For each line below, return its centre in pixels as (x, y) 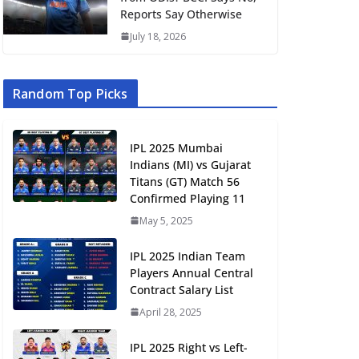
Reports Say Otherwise (181, 14)
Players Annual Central (192, 272)
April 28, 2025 (171, 312)
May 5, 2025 (166, 220)
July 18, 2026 (158, 36)
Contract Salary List (182, 289)
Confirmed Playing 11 (188, 198)
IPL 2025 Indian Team (188, 256)
